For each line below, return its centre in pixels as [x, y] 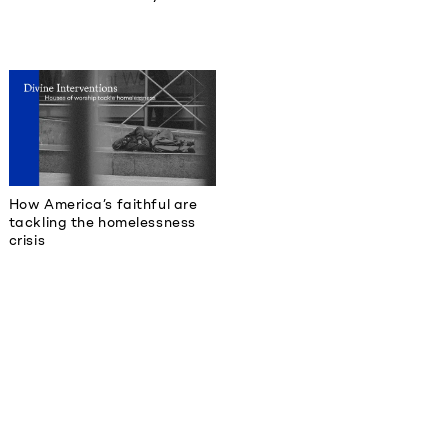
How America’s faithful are [103, 205]
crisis [27, 241]
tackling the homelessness [102, 223]
